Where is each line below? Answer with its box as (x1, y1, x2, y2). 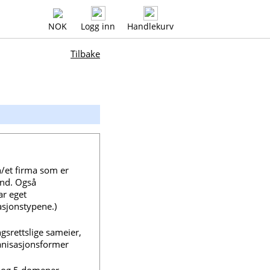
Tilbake (71, 48, 100, 60)
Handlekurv (127, 20, 174, 32)
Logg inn (81, 20, 115, 32)
